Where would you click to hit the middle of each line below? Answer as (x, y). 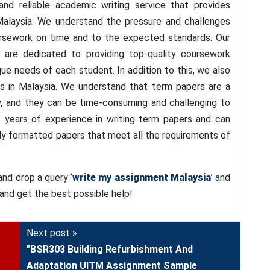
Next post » (52, 233)
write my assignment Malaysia (142, 177)
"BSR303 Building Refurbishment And (110, 249)
